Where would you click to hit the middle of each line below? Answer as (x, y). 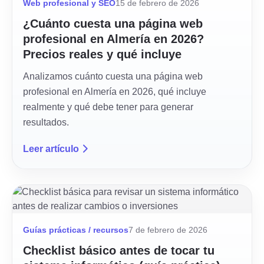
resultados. (46, 122)
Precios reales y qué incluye (102, 54)
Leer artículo (51, 149)
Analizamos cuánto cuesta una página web (113, 76)
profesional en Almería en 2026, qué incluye (115, 92)
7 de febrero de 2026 (168, 230)
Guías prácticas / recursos (76, 230)
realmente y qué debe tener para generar (108, 107)
